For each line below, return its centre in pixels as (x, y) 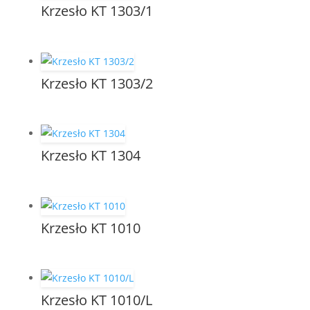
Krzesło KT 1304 (90, 156)
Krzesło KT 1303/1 (97, 11)
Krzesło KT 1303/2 (97, 83)
